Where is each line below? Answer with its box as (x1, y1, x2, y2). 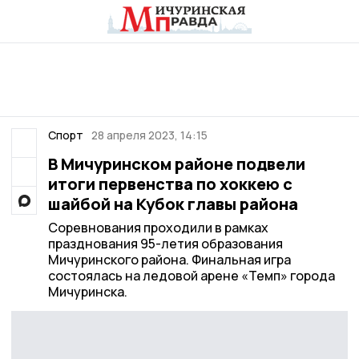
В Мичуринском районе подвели (47, 153, 305, 175)
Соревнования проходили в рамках (47, 219, 268, 236)
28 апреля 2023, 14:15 (91, 127, 208, 143)
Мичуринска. (47, 283, 127, 301)
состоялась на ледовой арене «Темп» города (47, 267, 335, 284)
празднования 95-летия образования (47, 235, 283, 252)
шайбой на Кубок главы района (47, 193, 298, 215)
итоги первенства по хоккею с (47, 173, 292, 195)
